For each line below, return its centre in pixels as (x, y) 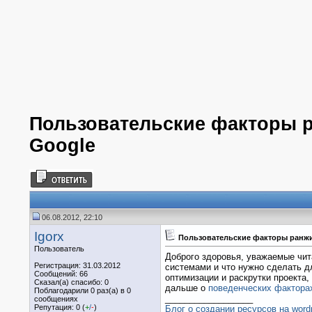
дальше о (187, 288)
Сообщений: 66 (61, 273)
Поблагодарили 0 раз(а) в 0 (83, 290)
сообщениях (56, 298)
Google (62, 145)
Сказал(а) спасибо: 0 (71, 282)
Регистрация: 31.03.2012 (77, 265)
